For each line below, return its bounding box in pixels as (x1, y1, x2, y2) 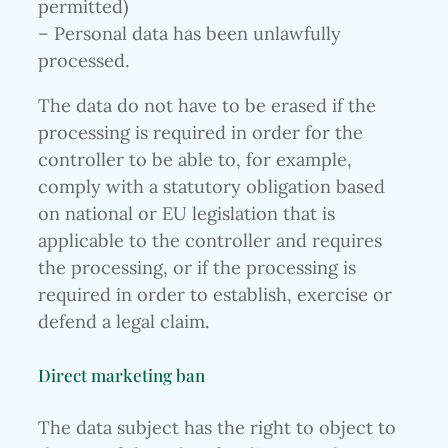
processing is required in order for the (38, 120, 363, 144)
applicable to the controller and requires (38, 228, 382, 252)
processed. (38, 48, 129, 72)
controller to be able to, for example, (38, 147, 352, 171)
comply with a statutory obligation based (38, 174, 385, 198)
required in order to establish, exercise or (38, 282, 392, 306)
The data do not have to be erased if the (38, 93, 376, 117)
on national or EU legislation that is (38, 201, 335, 225)
